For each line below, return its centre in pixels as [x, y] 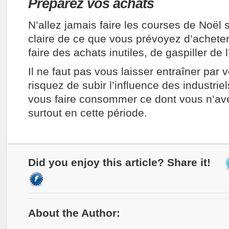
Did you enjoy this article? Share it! [119, 162]
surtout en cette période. [88, 113]
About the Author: [74, 213]
